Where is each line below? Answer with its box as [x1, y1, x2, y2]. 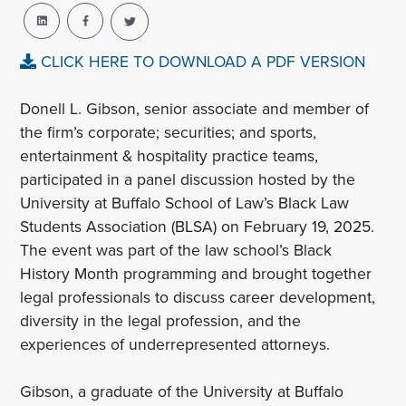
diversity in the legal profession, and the [20, 309, 302, 333]
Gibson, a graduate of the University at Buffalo [20, 380, 344, 403]
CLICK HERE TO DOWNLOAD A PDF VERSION [36, 50, 365, 73]
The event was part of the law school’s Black [20, 238, 333, 262]
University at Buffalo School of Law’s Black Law [20, 191, 350, 215]
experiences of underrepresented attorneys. [20, 333, 335, 356]
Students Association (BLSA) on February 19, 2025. [20, 215, 375, 238]
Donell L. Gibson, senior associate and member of [20, 97, 370, 121]
